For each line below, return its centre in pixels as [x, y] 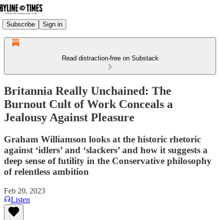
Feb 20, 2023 [25, 191]
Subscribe [21, 24]
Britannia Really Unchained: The [88, 91]
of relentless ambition [46, 171]
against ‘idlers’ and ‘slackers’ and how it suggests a [106, 150]
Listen [20, 199]
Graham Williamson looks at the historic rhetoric [102, 139]
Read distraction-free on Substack [110, 58]
